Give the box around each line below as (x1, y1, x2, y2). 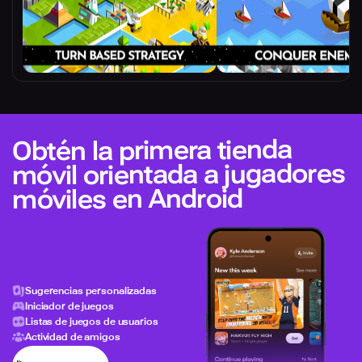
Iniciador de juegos (25, 300, 114, 312)
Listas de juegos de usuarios (25, 315, 158, 327)
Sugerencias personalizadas (25, 284, 157, 297)
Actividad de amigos (25, 330, 120, 343)
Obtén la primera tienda (11, 134, 293, 167)
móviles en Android (12, 183, 243, 216)
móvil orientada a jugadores (11, 158, 346, 192)
